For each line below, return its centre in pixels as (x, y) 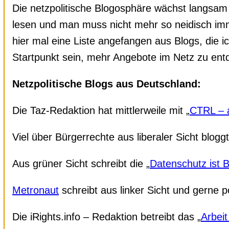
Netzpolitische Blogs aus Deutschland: (107, 84)
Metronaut (36, 190)
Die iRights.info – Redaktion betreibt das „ (107, 216)
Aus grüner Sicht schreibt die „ (81, 163)
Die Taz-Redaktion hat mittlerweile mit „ (101, 110)
